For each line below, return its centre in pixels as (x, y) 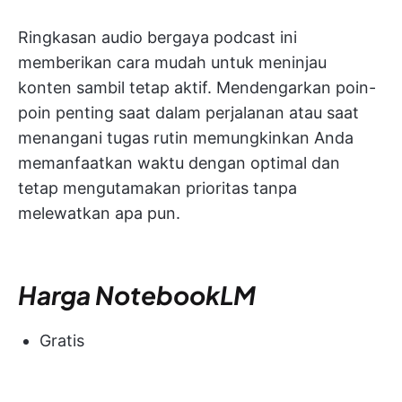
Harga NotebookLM (137, 294)
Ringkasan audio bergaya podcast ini (157, 37)
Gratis (62, 340)
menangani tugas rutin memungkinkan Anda (186, 137)
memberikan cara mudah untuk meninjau (172, 62)
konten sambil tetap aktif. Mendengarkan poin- (197, 87)
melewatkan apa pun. (99, 213)
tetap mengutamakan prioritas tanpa (157, 188)
